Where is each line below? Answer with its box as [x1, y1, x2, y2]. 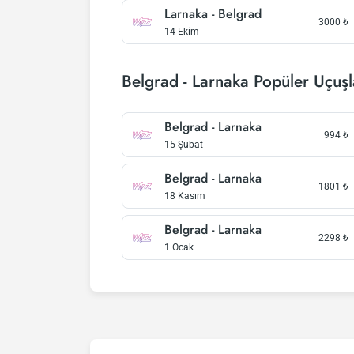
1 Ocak [164, 242, 194, 253]
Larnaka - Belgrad [164, 5, 262, 23]
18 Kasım [164, 190, 205, 201]
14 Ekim [164, 26, 199, 37]
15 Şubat [164, 139, 203, 150]
